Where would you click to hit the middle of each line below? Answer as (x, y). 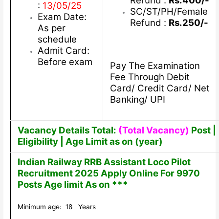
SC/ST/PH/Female (169, 12)
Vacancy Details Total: (67, 131)
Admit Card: (63, 51)
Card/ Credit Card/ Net (160, 88)
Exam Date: (62, 17)
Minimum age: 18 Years (56, 207)
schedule (57, 40)
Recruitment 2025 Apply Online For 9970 (109, 174)
